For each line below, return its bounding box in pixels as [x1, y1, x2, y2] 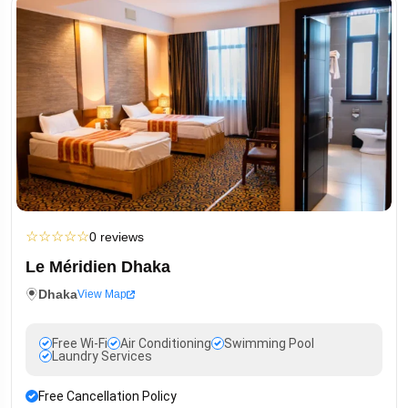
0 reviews [89, 229, 144, 245]
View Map [77, 288, 127, 301]
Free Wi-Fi [52, 336, 107, 352]
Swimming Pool [224, 336, 314, 352]
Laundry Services [52, 349, 152, 364]
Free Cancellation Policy [38, 389, 177, 404]
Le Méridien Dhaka [25, 258, 170, 277]
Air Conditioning [120, 336, 211, 352]
